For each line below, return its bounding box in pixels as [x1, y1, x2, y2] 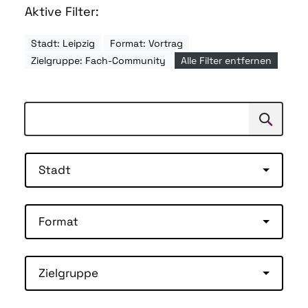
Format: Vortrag [110, 37, 183, 50]
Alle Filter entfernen [181, 54, 272, 67]
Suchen [248, 115, 289, 131]
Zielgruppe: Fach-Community [31, 54, 166, 67]
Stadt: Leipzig [31, 37, 95, 50]
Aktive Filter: [25, 3, 99, 20]
